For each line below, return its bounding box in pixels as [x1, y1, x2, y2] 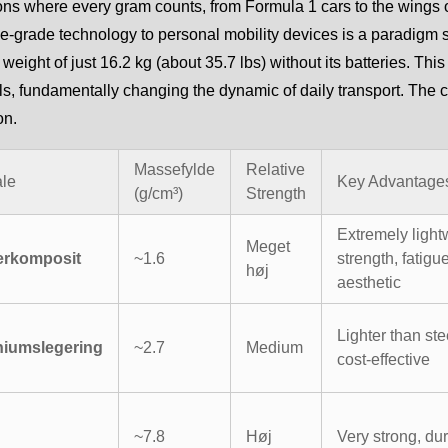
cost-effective [337, 350, 430, 368]
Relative [246, 160, 305, 178]
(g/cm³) [134, 184, 183, 202]
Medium [246, 338, 303, 356]
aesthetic [337, 273, 401, 291]
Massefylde [134, 160, 215, 178]
